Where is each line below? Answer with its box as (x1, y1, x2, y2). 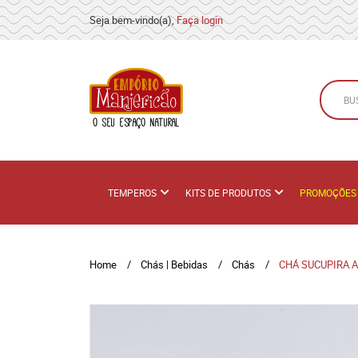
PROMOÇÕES (300, 186, 356, 199)
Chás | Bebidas (141, 257, 208, 272)
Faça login (177, 13, 223, 27)
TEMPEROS (108, 186, 157, 199)
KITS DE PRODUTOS (185, 186, 271, 199)
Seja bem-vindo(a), (89, 13, 177, 27)
